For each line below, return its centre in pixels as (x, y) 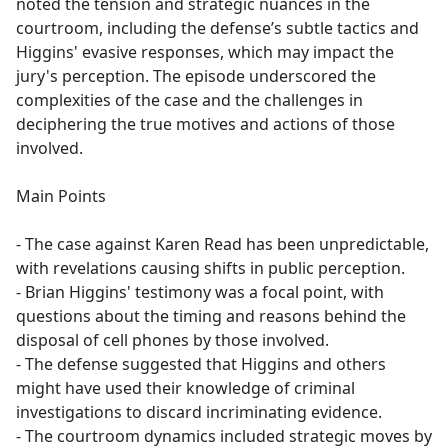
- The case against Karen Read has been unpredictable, (222, 244)
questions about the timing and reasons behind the (211, 316)
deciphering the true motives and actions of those (205, 124)
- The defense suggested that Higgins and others (201, 364)
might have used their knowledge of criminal (185, 388)
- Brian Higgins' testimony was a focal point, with (200, 292)
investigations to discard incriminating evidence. (199, 412)
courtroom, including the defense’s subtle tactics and (217, 28)
